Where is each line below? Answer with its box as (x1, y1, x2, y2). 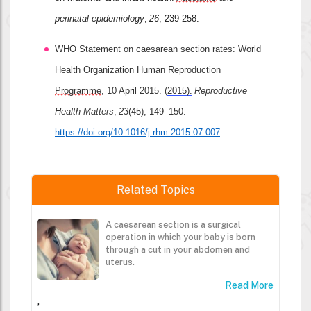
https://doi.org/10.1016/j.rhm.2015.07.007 (55, 126, 220, 137)
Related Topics (116, 183, 195, 196)
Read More (225, 279, 274, 291)
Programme (55, 85, 101, 96)
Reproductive (194, 85, 247, 96)
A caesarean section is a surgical (106, 219, 241, 230)
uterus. (106, 256, 135, 267)
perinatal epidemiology (55, 12, 144, 24)
